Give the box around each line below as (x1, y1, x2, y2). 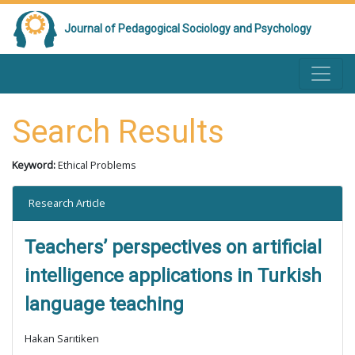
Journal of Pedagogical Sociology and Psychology (64, 22, 311, 35)
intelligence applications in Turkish (25, 265, 322, 287)
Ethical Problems (58, 158, 136, 172)
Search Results (12, 113, 224, 151)
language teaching (25, 293, 184, 315)
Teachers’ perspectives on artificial (25, 236, 322, 258)
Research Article (29, 196, 105, 210)
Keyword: (12, 158, 58, 172)
